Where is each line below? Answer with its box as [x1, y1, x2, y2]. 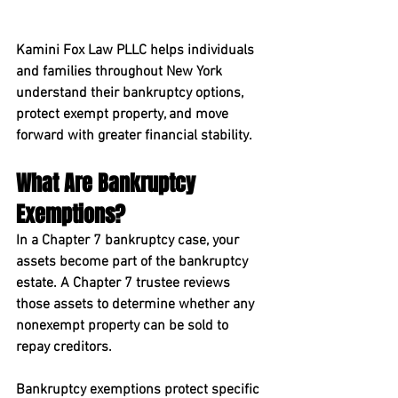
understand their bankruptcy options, [16, 84, 247, 102]
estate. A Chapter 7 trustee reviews [16, 275, 234, 292]
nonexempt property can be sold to [16, 317, 232, 335]
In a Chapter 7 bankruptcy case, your [16, 232, 243, 250]
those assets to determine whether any [16, 296, 258, 314]
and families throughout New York [16, 63, 226, 81]
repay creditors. [16, 338, 112, 356]
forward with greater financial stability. [16, 127, 252, 145]
